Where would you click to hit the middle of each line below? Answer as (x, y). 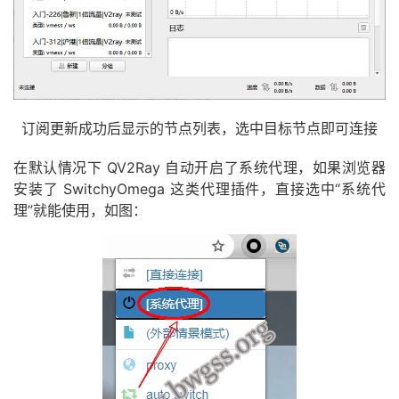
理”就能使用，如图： (80, 210)
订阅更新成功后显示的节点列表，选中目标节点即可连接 (199, 128)
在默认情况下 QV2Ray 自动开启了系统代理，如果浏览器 (199, 167)
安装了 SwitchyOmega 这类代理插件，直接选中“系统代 (199, 188)
